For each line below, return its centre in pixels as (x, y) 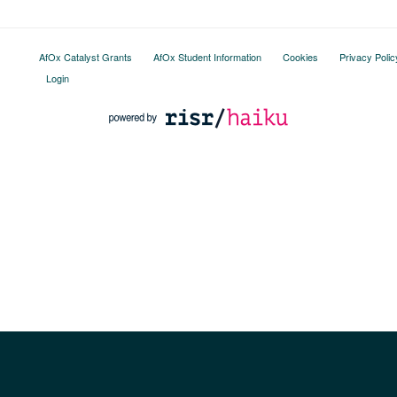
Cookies (300, 56)
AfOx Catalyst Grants (85, 56)
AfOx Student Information (207, 56)
